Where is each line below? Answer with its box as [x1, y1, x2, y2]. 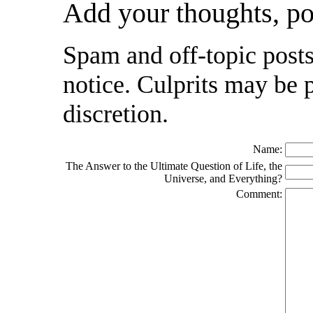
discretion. [63, 99, 168, 128]
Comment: [236, 188, 282, 201]
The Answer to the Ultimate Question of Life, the [66, 160, 282, 173]
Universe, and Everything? [164, 173, 282, 185]
